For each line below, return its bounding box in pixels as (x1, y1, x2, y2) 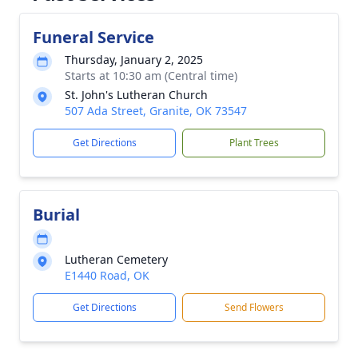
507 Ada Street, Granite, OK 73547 (65, 103, 247, 118)
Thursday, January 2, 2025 (65, 52, 203, 67)
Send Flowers (224, 300, 284, 314)
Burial (33, 204, 80, 225)
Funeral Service (33, 26, 154, 48)
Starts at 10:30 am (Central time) (65, 68, 237, 83)
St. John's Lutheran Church (65, 87, 208, 102)
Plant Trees (229, 136, 279, 149)
